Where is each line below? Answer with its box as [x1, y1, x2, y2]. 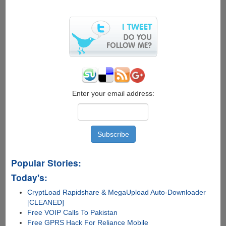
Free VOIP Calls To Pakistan [27, 208, 118, 217]
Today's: [11, 171, 47, 184]
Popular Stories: [11, 156, 81, 169]
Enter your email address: [72, 89, 154, 98]
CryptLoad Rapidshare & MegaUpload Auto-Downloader [27, 188, 206, 197]
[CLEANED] [27, 198, 65, 207]
